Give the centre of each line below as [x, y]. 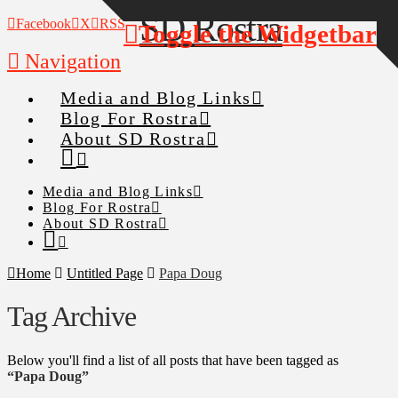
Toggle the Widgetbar [258, 34]
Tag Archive [72, 317]
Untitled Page [105, 273]
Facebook [44, 24]
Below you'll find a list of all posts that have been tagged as [173, 360]
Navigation [73, 61]
